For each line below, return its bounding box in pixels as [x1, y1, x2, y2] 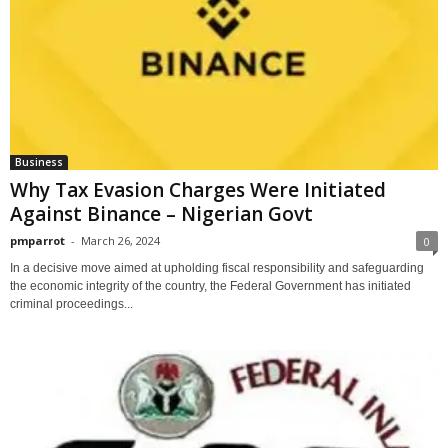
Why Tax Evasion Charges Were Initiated [10, 176, 386, 203]
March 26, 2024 [81, 232, 160, 248]
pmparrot [10, 232, 65, 248]
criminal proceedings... [10, 296, 133, 311]
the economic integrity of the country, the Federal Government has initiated [10, 278, 411, 293]
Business [15, 154, 63, 169]
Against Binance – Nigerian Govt [10, 200, 313, 227]
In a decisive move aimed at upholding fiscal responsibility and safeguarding [10, 260, 424, 275]
